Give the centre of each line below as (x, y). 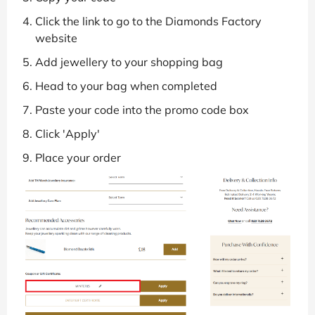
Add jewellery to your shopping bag (129, 62)
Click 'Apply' (67, 134)
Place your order (78, 158)
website (56, 38)
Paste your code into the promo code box (142, 110)
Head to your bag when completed (126, 86)
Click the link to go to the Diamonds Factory (148, 21)
